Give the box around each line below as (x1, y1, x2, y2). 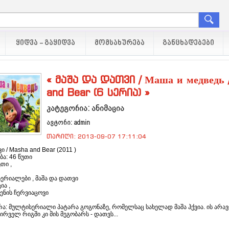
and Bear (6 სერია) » (47, 86, 150, 99)
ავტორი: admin (47, 118, 90, 126)
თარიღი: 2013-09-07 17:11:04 (47, 132, 146, 140)
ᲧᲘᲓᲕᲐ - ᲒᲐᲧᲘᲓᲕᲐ (14, 38, 77, 48)
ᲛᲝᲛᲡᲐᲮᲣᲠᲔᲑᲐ (95, 38, 145, 48)
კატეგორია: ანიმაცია (47, 104, 124, 112)
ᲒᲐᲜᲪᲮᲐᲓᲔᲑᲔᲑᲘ (163, 38, 214, 48)
